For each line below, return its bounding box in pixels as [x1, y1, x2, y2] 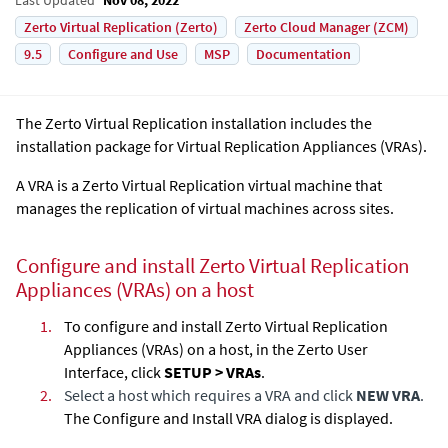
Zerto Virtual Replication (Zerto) [24, 17, 218, 36]
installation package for [16, 135, 177, 156]
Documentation [256, 44, 351, 63]
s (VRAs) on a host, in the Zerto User [131, 339, 368, 360]
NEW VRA [356, 385, 420, 406]
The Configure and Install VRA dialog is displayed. [64, 408, 393, 429]
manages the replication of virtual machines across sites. [16, 197, 394, 218]
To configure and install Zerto [64, 316, 265, 337]
